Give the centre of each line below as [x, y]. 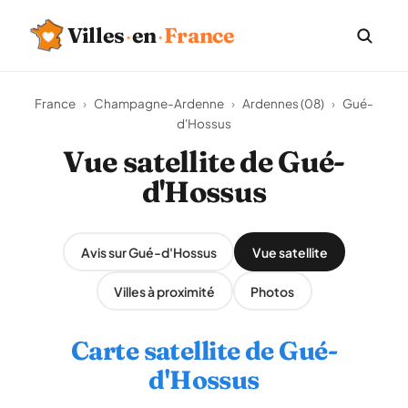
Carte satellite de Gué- [204, 351]
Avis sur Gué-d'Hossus [148, 252]
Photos [272, 291]
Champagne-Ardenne [159, 103]
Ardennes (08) [283, 103]
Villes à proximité [164, 291]
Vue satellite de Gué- [204, 162]
